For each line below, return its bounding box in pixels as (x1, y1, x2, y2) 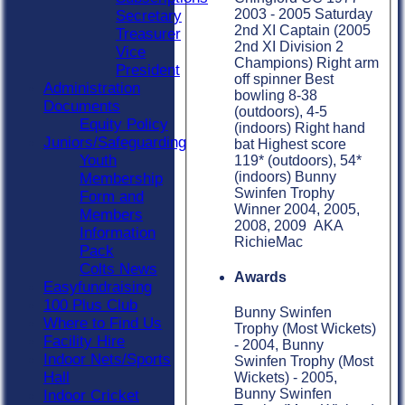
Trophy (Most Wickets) (234, 321, 376, 337)
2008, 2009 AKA (234, 217, 344, 233)
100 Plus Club (43, 297, 137, 314)
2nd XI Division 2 (234, 38, 344, 54)
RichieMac (234, 233, 303, 250)
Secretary (116, 7, 182, 24)
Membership (80, 170, 163, 187)
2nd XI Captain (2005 (234, 22, 371, 38)
